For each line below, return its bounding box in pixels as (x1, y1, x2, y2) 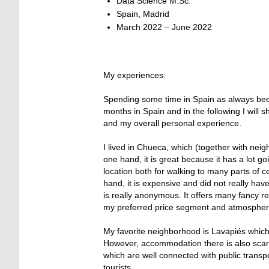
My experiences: (103, 70, 166, 80)
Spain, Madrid (116, 8, 169, 19)
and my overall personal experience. (103, 118, 241, 128)
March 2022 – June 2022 (116, 22, 212, 32)
